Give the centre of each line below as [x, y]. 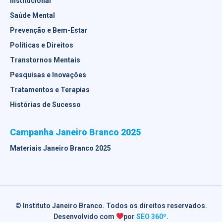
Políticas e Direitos [42, 45]
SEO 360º [152, 217]
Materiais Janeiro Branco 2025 [60, 148]
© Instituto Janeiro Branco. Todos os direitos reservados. [111, 206]
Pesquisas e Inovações [48, 75]
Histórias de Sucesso [45, 105]
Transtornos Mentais [45, 60]
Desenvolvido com [84, 217]
